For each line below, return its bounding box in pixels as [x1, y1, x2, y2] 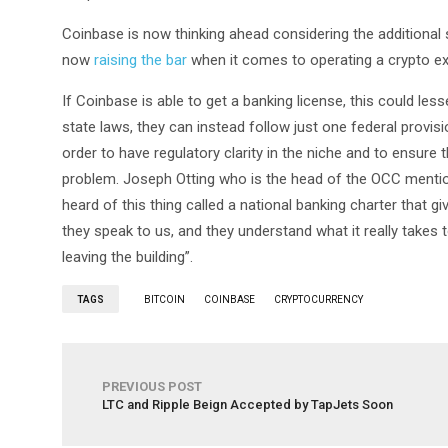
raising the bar [94, 51, 187, 69]
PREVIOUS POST [102, 379, 202, 394]
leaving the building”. [62, 248, 193, 266]
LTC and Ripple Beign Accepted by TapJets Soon [102, 397, 393, 412]
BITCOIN [144, 294, 185, 305]
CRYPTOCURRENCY [274, 294, 363, 305]
